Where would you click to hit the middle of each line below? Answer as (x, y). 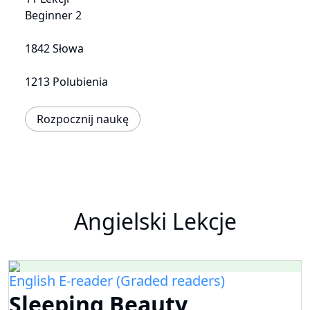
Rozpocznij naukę (83, 119)
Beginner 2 (53, 16)
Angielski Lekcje (155, 221)
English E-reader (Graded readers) (117, 281)
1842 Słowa (54, 49)
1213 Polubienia (66, 82)
